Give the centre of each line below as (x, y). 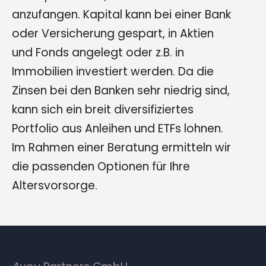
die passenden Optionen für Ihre (101, 167)
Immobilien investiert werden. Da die (113, 72)
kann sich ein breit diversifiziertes (103, 110)
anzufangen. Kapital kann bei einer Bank (121, 15)
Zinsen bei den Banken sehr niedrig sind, (121, 91)
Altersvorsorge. (55, 186)
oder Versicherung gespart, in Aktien (113, 34)
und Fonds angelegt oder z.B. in (98, 53)
